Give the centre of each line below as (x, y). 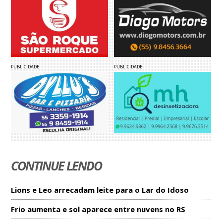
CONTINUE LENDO (56, 165)
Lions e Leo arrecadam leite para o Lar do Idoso (100, 190)
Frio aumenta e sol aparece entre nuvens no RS (98, 209)
